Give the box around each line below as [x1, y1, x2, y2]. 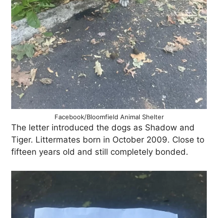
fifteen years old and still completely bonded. [11, 147, 188, 157]
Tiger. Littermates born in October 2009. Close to [11, 135, 204, 145]
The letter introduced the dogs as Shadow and [11, 123, 195, 132]
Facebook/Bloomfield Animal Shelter [54, 113, 164, 121]
